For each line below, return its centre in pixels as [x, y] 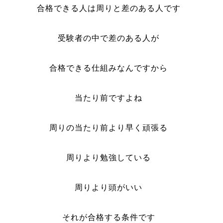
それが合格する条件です [109, 217]
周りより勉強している [109, 158]
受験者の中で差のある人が [109, 38]
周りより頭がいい [109, 187]
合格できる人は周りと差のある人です [109, 8]
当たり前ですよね [109, 98]
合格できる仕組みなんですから [109, 68]
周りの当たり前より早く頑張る [109, 128]
